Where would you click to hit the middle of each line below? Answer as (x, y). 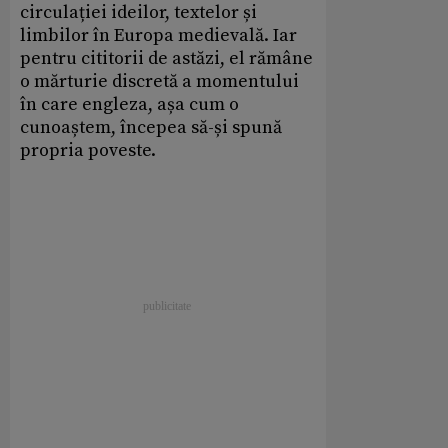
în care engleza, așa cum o (129, 104)
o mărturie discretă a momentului (159, 81)
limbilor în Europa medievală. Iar (158, 35)
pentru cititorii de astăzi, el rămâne (166, 58)
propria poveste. (88, 150)
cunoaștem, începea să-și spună (151, 127)
